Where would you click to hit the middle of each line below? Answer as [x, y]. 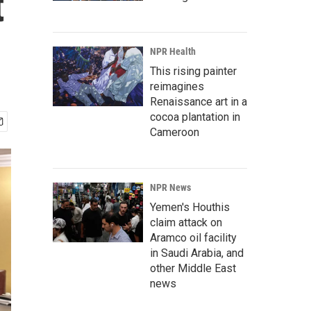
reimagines [177, 86]
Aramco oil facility [193, 238]
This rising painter [193, 71]
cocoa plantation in [195, 117]
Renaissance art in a [199, 102]
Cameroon [175, 132]
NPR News [170, 187]
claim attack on [186, 222]
